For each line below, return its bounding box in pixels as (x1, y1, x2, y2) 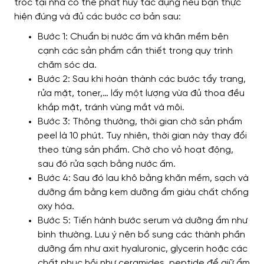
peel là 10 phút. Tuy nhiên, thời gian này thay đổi (38, 131, 247, 141)
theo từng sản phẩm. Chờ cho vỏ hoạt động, (38, 145, 233, 156)
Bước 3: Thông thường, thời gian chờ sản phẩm (38, 117, 242, 127)
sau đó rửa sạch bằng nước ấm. (38, 159, 176, 170)
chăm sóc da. (38, 60, 97, 71)
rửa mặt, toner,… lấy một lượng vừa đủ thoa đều (38, 88, 245, 99)
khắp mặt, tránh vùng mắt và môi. (38, 103, 184, 113)
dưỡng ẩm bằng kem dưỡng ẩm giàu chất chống (38, 187, 249, 198)
